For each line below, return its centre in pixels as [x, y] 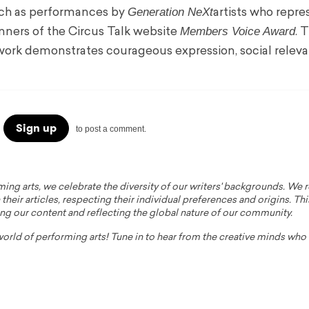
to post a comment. [111, 129]
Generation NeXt [170, 12]
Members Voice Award [238, 32]
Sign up [36, 128]
